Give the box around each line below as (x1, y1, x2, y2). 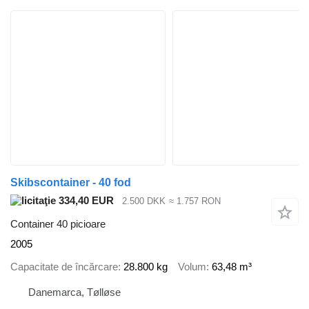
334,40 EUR (56, 194, 114, 206)
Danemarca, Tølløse (28, 286, 121, 299)
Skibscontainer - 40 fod (10, 176, 131, 188)
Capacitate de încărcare (10, 260, 118, 272)
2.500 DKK (122, 195, 166, 206)
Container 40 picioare (10, 218, 106, 230)
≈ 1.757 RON (168, 195, 221, 206)
